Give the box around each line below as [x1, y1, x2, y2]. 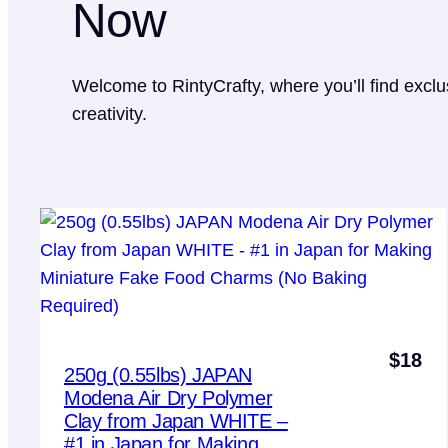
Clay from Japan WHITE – [64, 409, 288, 432]
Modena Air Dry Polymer [64, 386, 273, 409]
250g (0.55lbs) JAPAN [64, 363, 253, 386]
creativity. [72, 103, 147, 124]
